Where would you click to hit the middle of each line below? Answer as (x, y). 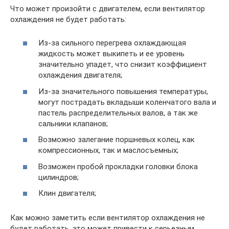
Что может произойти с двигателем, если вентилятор (108, 8)
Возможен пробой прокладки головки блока (118, 166)
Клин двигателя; (67, 193)
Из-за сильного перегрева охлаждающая (112, 43)
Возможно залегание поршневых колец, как (117, 140)
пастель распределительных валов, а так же (118, 113)
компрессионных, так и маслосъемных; (108, 151)
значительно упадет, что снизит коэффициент (123, 65)
